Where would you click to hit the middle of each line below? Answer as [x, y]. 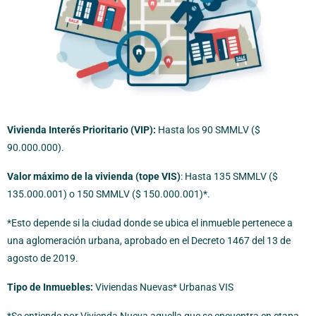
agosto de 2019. [43, 258]
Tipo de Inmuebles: [50, 287]
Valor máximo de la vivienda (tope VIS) [94, 176]
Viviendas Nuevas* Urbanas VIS [163, 287]
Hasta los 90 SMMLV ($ [208, 129]
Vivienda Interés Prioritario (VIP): [81, 129]
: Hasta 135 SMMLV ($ [229, 176]
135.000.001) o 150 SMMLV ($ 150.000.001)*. [109, 194]
